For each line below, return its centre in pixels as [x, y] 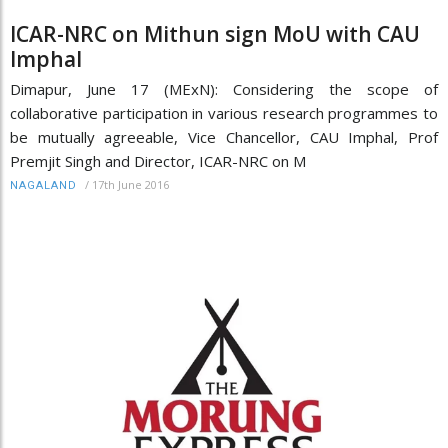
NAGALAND [43, 185]
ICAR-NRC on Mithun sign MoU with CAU [215, 33]
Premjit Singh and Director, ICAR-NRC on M [158, 160]
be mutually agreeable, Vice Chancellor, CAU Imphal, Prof [224, 136]
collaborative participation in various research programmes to [224, 112]
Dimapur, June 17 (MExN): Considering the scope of [224, 88]
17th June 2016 [130, 184]
